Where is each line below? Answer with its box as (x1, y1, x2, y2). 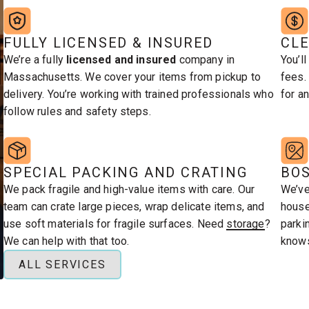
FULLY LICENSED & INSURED (3, 34, 214, 51)
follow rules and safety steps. (3, 105, 151, 118)
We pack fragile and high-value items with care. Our (3, 183, 255, 196)
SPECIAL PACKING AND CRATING (3, 164, 248, 181)
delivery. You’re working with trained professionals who (3, 88, 274, 101)
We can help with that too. (3, 235, 130, 248)
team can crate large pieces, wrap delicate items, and (3, 200, 265, 213)
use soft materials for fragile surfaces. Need (3, 217, 227, 230)
